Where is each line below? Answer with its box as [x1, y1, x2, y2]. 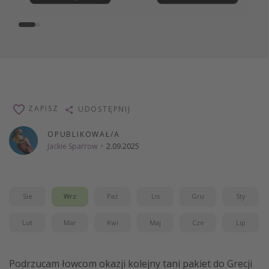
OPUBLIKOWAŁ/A [47, 129, 120, 140]
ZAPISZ [28, 103, 59, 114]
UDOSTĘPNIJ [77, 103, 131, 114]
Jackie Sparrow [47, 141, 97, 152]
